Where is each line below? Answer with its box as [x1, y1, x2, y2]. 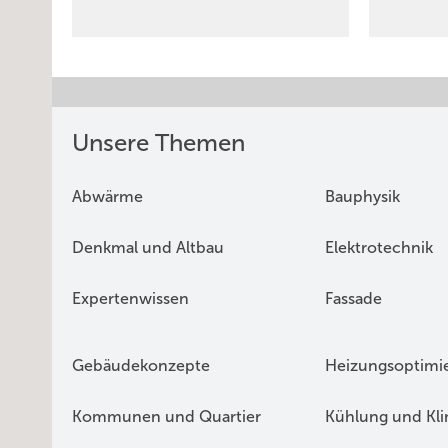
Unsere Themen [72, 130, 245, 157]
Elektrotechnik [324, 239, 433, 257]
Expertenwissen [72, 290, 189, 308]
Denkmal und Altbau [72, 239, 224, 257]
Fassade [324, 290, 382, 308]
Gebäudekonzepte [72, 357, 210, 375]
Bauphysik [324, 188, 400, 206]
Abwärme [72, 188, 143, 206]
